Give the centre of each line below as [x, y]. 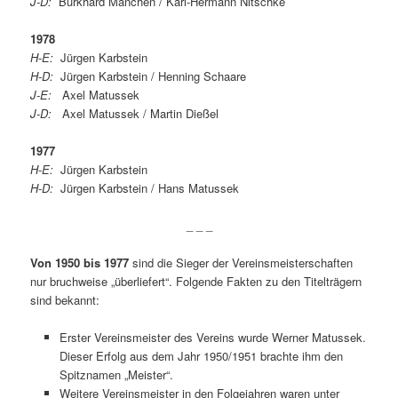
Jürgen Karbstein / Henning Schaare [150, 76]
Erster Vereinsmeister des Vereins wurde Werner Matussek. [212, 338]
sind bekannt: [65, 300]
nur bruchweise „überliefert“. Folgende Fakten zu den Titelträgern [196, 282]
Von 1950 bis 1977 [80, 263]
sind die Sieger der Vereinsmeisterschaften [241, 263]
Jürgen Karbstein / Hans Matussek [147, 188]
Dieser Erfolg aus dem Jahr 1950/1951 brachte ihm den [201, 356]
